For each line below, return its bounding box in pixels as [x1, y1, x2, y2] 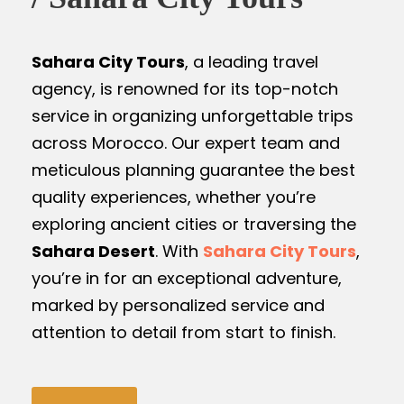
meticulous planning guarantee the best [32, 158, 355, 181]
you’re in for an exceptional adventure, [32, 266, 342, 289]
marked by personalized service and [32, 293, 325, 317]
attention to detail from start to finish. [32, 320, 335, 344]
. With [155, 239, 203, 262]
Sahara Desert [32, 239, 155, 262]
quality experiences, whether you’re [32, 185, 316, 208]
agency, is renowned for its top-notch [32, 77, 338, 100]
